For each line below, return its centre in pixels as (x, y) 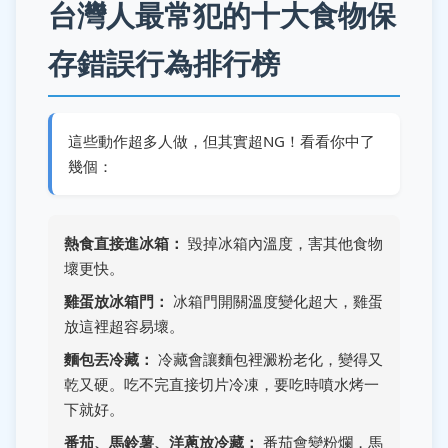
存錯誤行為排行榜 (164, 63)
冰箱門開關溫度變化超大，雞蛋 (276, 300)
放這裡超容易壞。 (124, 325)
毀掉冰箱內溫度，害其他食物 (283, 242)
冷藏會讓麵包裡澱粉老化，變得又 (268, 358)
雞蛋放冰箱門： (116, 300)
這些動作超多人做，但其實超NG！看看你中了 (221, 141)
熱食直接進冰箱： (124, 242)
